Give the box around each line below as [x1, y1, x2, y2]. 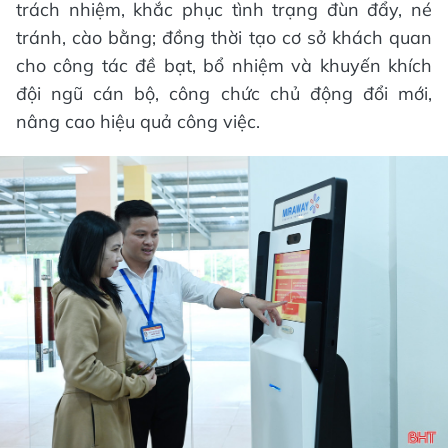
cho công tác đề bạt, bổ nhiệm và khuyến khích [16, 53, 432, 77]
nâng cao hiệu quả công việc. [16, 109, 260, 133]
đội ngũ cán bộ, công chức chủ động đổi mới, [16, 81, 432, 105]
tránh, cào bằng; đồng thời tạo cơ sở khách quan [16, 25, 432, 49]
